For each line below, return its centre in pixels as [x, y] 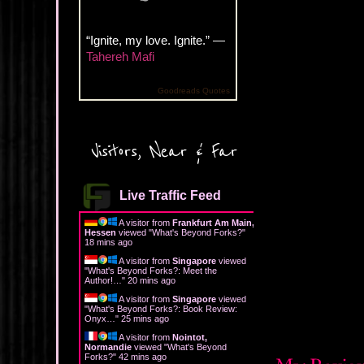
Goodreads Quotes [194, 90]
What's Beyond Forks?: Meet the [152, 270]
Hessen [100, 232]
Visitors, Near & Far [164, 151]
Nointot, [190, 337]
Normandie [108, 347]
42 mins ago [143, 356]
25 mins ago [145, 318]
